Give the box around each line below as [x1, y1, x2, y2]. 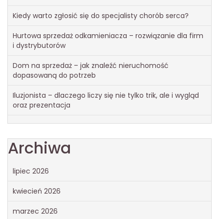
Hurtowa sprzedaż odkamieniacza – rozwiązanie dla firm [13, 30, 203, 41]
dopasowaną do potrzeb [13, 70, 96, 80]
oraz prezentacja [13, 100, 70, 110]
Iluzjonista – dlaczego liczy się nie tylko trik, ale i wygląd [13, 90, 199, 100]
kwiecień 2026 [13, 186, 61, 196]
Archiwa [8, 136, 71, 159]
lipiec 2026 [13, 166, 49, 176]
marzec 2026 [13, 206, 58, 216]
